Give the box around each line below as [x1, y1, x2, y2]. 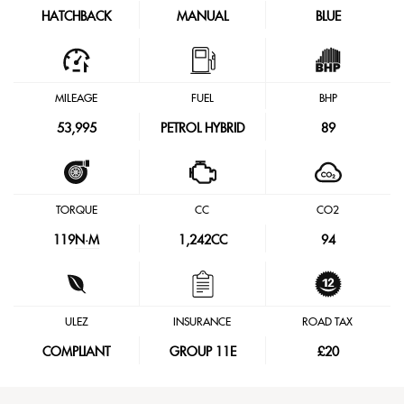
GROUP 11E [169, 345, 236, 360]
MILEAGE [55, 92, 98, 105]
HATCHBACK [41, 10, 112, 24]
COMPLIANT [42, 345, 111, 360]
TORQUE [55, 204, 97, 216]
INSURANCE [173, 316, 231, 328]
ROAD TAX [302, 316, 353, 328]
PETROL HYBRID [161, 122, 244, 136]
